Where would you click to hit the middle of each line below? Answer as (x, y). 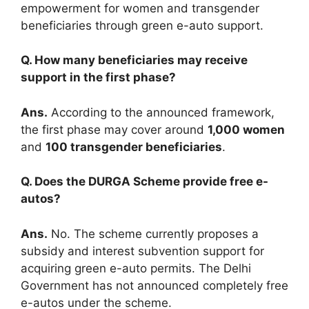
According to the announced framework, (161, 112)
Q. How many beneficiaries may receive (134, 60)
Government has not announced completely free (154, 285)
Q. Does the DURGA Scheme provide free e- (144, 182)
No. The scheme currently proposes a (153, 233)
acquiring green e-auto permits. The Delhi (136, 268)
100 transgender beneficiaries (134, 147)
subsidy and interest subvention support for (142, 251)
